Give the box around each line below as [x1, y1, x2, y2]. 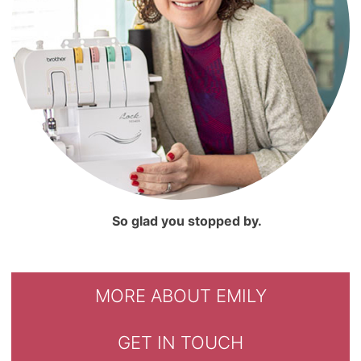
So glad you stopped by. [112, 212, 263, 229]
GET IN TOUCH [118, 331, 243, 353]
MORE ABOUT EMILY [94, 284, 267, 306]
